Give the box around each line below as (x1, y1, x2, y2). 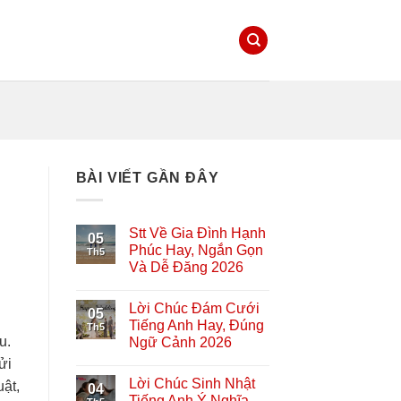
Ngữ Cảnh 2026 (128, 334, 232, 350)
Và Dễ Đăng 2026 (128, 259, 243, 275)
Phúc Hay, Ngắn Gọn (128, 242, 263, 258)
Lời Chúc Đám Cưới (128, 300, 260, 316)
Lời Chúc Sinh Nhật (128, 375, 255, 391)
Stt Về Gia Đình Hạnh (128, 225, 266, 241)
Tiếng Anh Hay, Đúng (128, 317, 264, 333)
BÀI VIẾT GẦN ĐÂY (75, 170, 219, 185)
